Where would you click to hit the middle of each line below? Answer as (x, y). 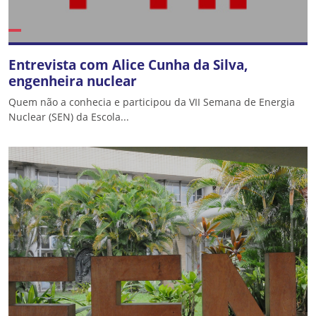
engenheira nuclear (73, 81)
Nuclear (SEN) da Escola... (69, 117)
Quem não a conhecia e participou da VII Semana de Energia (152, 102)
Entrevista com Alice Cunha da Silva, (128, 65)
